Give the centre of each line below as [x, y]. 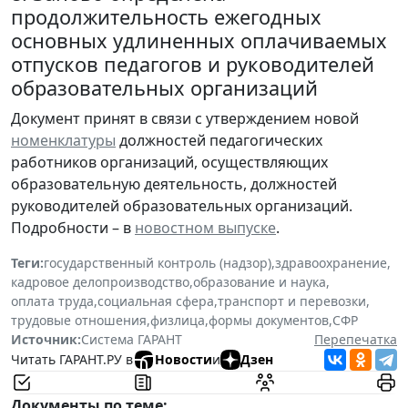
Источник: [46, 339]
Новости [184, 360]
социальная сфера [156, 301]
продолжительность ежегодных [166, 16]
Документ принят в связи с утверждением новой [185, 118]
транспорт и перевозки [292, 301]
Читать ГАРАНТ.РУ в [72, 360]
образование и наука [260, 281]
